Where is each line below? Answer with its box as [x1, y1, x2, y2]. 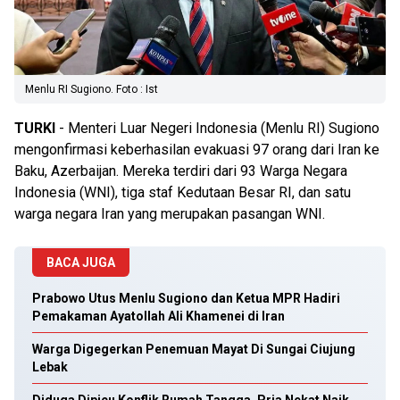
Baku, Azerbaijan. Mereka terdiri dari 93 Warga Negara [14, 162, 347, 179]
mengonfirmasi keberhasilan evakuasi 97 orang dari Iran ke [14, 141, 379, 158]
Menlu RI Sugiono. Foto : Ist [25, 83, 158, 96]
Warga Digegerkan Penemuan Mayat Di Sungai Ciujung [32, 342, 355, 356]
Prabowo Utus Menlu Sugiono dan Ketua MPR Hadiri [32, 291, 340, 305]
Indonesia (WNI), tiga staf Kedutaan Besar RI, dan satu [14, 184, 351, 201]
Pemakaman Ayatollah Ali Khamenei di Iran [32, 309, 285, 323]
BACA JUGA [46, 255, 115, 270]
